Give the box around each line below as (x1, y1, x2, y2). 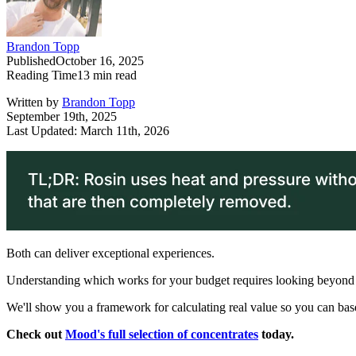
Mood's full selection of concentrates (65, 327, 258, 342)
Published (6, 54, 56, 68)
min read (90, 68, 137, 83)
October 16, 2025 (56, 54, 144, 68)
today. (258, 327, 294, 342)
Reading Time (6, 68, 77, 83)
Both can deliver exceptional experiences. (6, 246, 215, 261)
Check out (6, 327, 65, 342)
